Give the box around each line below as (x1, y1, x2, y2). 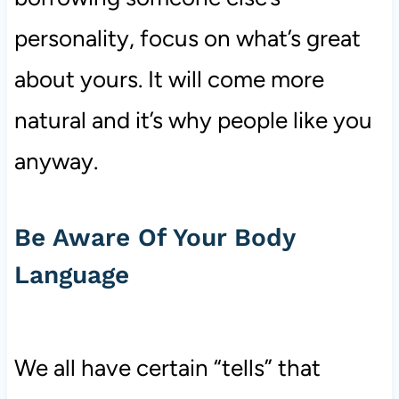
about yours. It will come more (13, 65, 324, 94)
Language (13, 260, 129, 290)
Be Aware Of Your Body (13, 223, 295, 253)
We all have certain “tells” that (13, 354, 321, 383)
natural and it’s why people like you (13, 106, 372, 135)
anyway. (13, 147, 98, 176)
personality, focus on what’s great (13, 24, 361, 53)
